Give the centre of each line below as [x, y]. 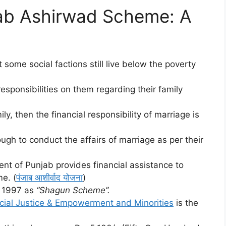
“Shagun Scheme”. [73, 190]
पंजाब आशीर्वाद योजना [49, 177]
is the [186, 203]
